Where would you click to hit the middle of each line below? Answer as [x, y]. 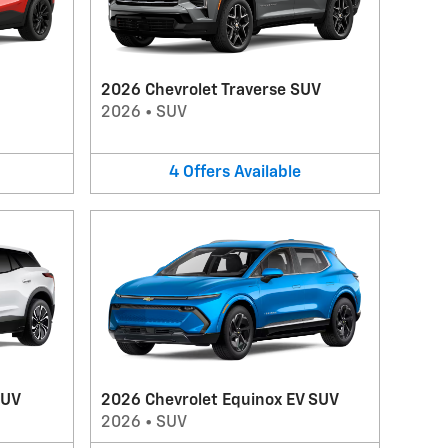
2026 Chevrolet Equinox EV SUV [219, 400]
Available [267, 173]
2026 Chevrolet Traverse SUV [210, 91]
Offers [206, 173]
